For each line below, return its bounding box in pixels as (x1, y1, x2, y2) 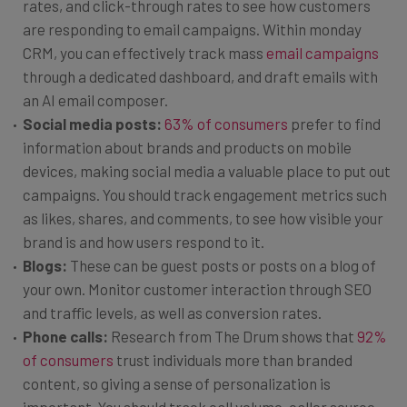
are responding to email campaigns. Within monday (23, 19, 362, 38)
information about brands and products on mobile (23, 137, 352, 156)
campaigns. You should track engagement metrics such (23, 184, 387, 203)
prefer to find (288, 114, 381, 133)
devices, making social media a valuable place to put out (23, 161, 391, 180)
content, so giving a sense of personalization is (23, 373, 331, 392)
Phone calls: (23, 326, 108, 345)
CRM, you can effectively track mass (23, 43, 266, 62)
